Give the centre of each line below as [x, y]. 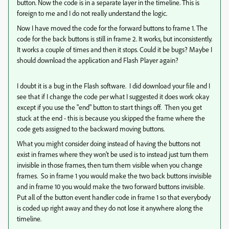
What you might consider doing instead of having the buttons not [109, 143]
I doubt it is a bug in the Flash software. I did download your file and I [113, 86]
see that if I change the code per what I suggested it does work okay [113, 96]
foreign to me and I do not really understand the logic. [92, 13]
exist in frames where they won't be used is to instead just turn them [113, 154]
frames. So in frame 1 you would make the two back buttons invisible [114, 176]
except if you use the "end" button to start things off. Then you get [109, 107]
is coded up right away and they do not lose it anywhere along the [110, 208]
